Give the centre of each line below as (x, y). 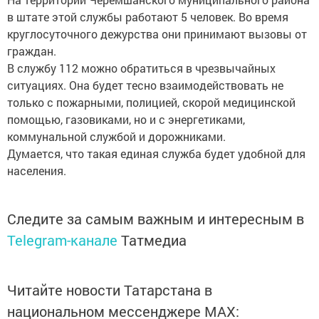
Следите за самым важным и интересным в (156, 218)
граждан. (32, 51)
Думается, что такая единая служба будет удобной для (156, 153)
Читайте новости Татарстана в (110, 289)
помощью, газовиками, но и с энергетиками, (126, 119)
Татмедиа (154, 240)
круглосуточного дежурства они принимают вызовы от (157, 33)
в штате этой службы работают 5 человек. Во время (148, 16)
